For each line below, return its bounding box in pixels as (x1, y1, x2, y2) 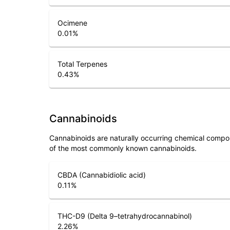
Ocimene (57, 18, 87, 27)
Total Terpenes (57, 60, 107, 68)
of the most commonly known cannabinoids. (49, 144, 197, 152)
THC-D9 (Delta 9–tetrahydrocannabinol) (57, 212, 192, 220)
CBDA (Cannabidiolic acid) (57, 170, 146, 179)
